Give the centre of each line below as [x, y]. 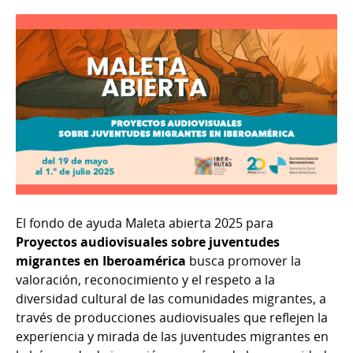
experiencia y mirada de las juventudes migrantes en [172, 337]
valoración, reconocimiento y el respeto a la [145, 280]
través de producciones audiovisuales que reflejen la [172, 318]
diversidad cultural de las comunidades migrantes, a [171, 299]
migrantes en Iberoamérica [101, 261]
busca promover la [243, 261]
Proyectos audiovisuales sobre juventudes [148, 242]
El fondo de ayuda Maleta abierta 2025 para [145, 223]
